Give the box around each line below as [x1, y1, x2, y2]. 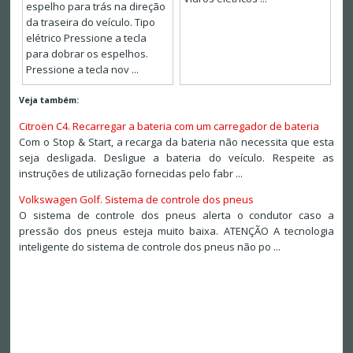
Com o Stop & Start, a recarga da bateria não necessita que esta [18, 135, 335, 150]
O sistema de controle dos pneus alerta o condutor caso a [18, 208, 335, 223]
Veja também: [18, 94, 79, 106]
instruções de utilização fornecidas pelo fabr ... [18, 166, 243, 181]
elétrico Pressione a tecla [25, 31, 147, 46]
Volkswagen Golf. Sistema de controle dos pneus [18, 192, 254, 207]
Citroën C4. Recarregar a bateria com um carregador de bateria [18, 119, 319, 134]
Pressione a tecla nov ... [25, 62, 139, 77]
